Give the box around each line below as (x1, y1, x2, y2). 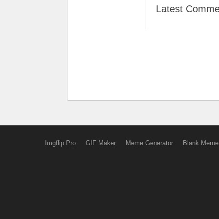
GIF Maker (85, 139, 116, 147)
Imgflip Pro (44, 139, 76, 147)
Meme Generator (125, 139, 173, 147)
